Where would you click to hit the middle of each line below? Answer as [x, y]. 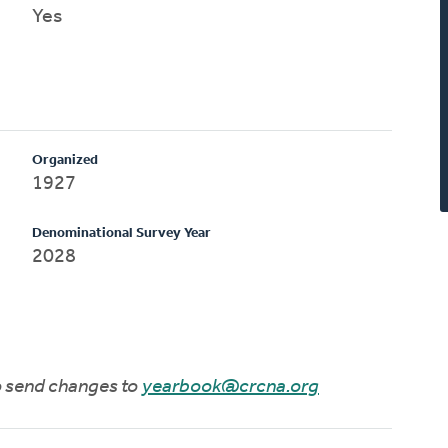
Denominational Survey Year [122, 233]
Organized [65, 160]
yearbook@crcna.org [230, 386]
